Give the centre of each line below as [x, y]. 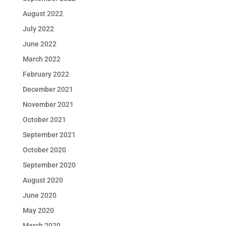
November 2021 [48, 104]
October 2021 [44, 119]
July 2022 [38, 29]
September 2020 [49, 165]
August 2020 [43, 180]
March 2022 [41, 59]
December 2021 [48, 89]
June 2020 [39, 195]
